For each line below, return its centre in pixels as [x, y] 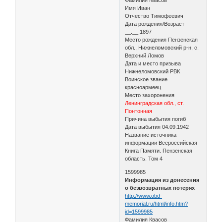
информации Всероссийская [161, 142]
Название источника [151, 135]
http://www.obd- [144, 195]
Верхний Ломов [145, 55]
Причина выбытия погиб [156, 119]
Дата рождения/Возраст [155, 24]
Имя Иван [138, 8]
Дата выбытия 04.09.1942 [157, 127]
